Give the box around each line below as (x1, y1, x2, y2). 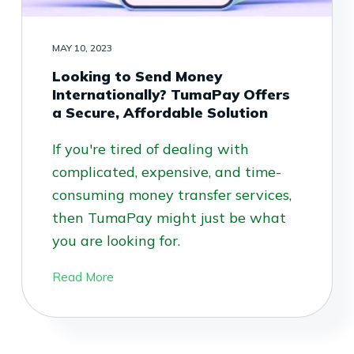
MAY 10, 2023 (51, 41, 112, 54)
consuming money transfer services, (51, 185, 292, 204)
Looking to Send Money (51, 66, 222, 85)
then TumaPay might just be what (51, 208, 286, 227)
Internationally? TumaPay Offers (51, 85, 290, 104)
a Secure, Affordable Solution (51, 103, 268, 122)
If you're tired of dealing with (51, 139, 249, 158)
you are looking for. (51, 231, 180, 250)
